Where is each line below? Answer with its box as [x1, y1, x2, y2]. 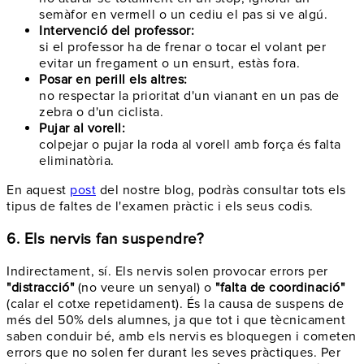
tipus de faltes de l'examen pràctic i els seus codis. [6, 197, 314, 214]
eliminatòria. [39, 152, 115, 169]
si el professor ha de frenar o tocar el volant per [39, 38, 326, 55]
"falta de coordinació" [215, 279, 344, 297]
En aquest [6, 181, 70, 198]
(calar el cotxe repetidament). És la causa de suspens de [6, 296, 344, 313]
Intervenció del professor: [39, 22, 194, 39]
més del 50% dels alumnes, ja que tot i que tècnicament [6, 312, 345, 329]
